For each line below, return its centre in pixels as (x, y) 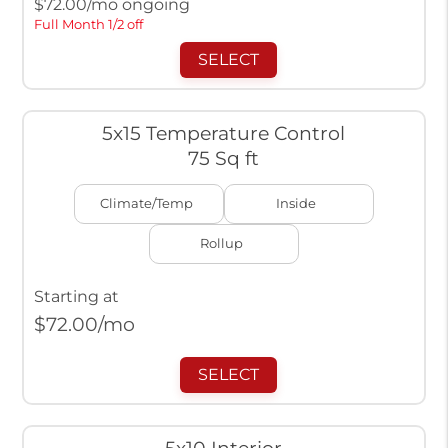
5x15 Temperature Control (224, 133)
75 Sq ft (224, 158)
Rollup (221, 244)
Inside (296, 204)
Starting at (76, 297)
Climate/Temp (146, 204)
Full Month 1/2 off (88, 25)
